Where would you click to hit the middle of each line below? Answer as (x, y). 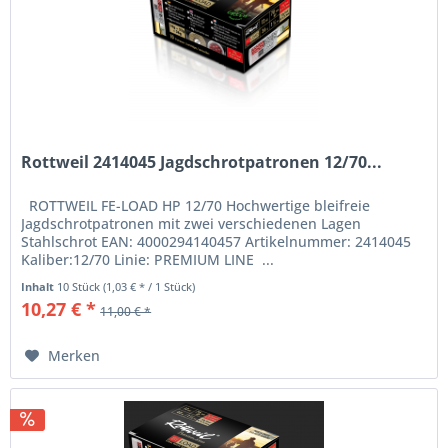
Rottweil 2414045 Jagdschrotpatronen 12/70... (202, 161)
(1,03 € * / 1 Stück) (149, 286)
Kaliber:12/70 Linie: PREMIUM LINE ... (148, 259)
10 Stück (80, 286)
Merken (74, 355)
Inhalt (39, 286)
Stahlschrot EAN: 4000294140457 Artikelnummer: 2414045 (216, 241)
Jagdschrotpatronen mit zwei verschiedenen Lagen (191, 223)
